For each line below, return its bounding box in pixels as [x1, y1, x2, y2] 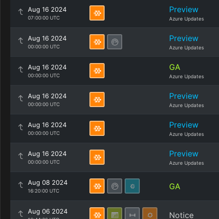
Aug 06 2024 [28, 207, 67, 215]
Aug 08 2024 [28, 178, 67, 186]
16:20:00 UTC [28, 188, 59, 194]
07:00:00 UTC [28, 15, 60, 21]
